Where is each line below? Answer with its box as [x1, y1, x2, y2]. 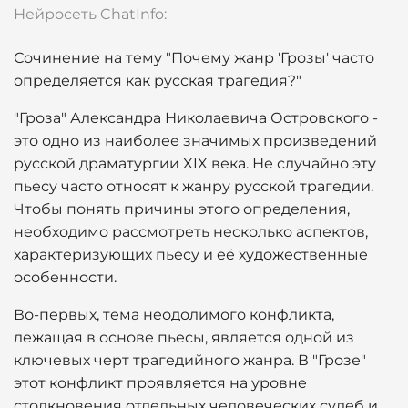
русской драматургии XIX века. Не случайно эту [14, 155, 376, 172]
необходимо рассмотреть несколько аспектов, [14, 223, 368, 240]
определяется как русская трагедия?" [14, 72, 301, 89]
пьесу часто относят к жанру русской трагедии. [14, 178, 373, 195]
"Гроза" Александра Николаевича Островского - [14, 109, 378, 127]
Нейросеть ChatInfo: [14, 5, 167, 23]
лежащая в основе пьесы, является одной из [14, 329, 354, 346]
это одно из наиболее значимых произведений [14, 132, 377, 149]
